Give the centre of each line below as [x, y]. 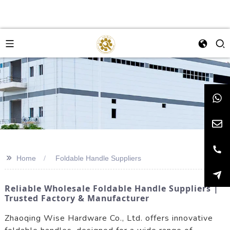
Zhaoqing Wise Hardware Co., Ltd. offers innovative [109, 218]
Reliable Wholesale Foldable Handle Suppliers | [111, 188]
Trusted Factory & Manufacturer [77, 198]
